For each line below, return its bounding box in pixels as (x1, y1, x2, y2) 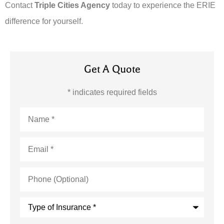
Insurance (19, 212, 54, 221)
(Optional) (19, 174, 54, 183)
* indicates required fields (67, 87, 157, 96)
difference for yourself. (5, 16, 83, 25)
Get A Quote (83, 63, 140, 75)
